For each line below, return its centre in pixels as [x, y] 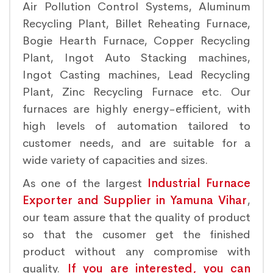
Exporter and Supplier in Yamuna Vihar [135, 200]
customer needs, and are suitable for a [136, 143]
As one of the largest [85, 183]
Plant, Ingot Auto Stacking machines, [136, 58]
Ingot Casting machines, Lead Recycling [136, 75]
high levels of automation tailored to [136, 126]
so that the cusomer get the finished [136, 235]
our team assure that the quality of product [136, 218]
